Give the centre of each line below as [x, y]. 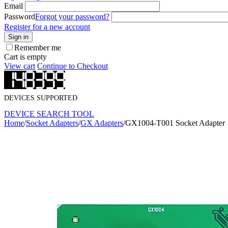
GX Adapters [102, 123]
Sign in [18, 37]
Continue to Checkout [73, 66]
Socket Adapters [52, 123]
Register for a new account [47, 27]
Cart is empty [25, 57]
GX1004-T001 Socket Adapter [175, 123]
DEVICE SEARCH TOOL [49, 114]
